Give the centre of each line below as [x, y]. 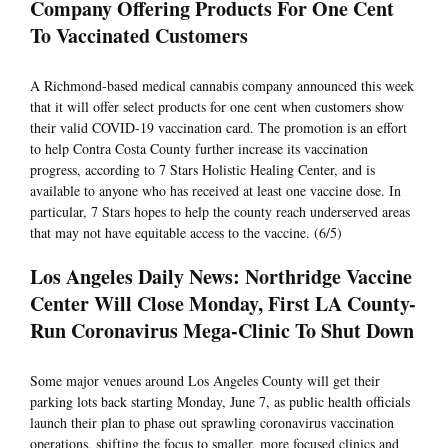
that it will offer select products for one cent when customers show [217, 107]
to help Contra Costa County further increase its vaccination [199, 149]
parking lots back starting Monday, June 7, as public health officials [220, 402]
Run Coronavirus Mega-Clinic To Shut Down [222, 331]
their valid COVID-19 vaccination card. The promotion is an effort [218, 128]
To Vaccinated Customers [142, 36]
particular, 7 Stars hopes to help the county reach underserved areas [220, 212]
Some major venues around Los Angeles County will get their [205, 381]
